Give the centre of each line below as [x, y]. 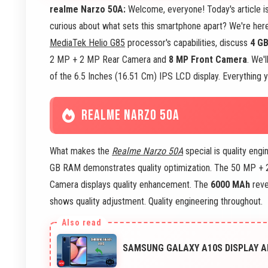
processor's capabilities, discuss [188, 42]
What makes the [81, 151]
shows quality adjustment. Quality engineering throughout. [156, 201]
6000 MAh [230, 184]
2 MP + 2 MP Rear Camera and [109, 59]
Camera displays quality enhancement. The [130, 184]
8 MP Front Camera [208, 59]
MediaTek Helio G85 [87, 42]
